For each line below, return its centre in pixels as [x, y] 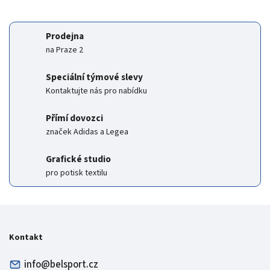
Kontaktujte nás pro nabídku [96, 91]
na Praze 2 [64, 50]
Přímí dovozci [74, 118]
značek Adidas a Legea [87, 132]
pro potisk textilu [77, 173]
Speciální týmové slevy [94, 77]
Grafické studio [78, 159]
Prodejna [65, 36]
